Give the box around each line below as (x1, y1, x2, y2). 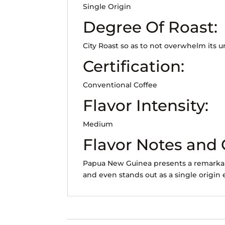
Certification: (83, 57, 185, 76)
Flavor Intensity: (83, 96, 209, 116)
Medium (83, 120, 114, 129)
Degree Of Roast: (83, 18, 218, 37)
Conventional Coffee (83, 80, 158, 90)
